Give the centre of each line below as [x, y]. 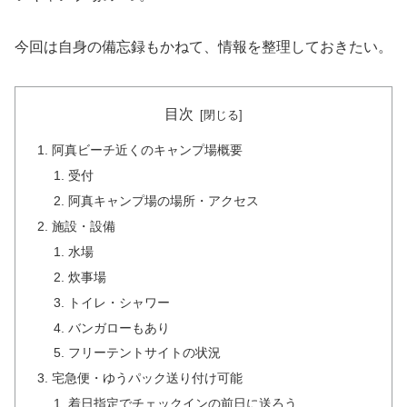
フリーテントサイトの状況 [144, 353]
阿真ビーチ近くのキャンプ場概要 [148, 150]
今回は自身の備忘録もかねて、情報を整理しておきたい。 [203, 47]
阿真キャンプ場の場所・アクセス [163, 201]
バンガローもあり [119, 328]
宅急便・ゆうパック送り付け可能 [148, 378]
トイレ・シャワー [119, 302]
